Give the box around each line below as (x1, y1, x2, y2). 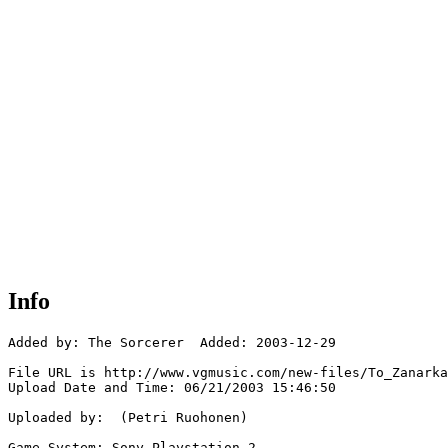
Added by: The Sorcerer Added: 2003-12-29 (8, 335, 336, 351)
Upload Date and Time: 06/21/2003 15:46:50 (8, 380, 336, 396)
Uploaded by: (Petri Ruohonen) (8, 410, 248, 426)
